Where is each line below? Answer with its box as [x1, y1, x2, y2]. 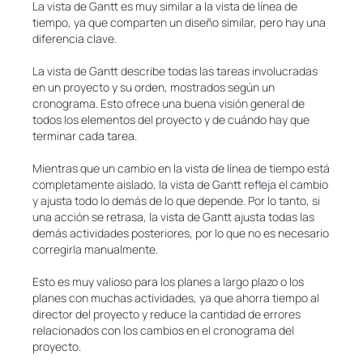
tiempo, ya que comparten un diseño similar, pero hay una [32, 15, 326, 30]
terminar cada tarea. [32, 128, 137, 143]
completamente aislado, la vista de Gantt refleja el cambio [32, 177, 328, 192]
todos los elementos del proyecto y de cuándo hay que [32, 112, 310, 127]
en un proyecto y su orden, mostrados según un [32, 79, 275, 95]
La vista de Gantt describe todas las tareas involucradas [32, 63, 318, 79]
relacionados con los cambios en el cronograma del [32, 322, 294, 338]
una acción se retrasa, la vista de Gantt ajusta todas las [32, 209, 314, 224]
